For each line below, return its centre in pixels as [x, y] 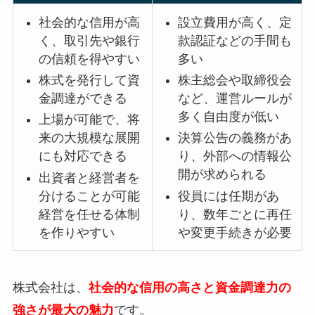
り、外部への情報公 [234, 156]
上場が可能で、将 [89, 120]
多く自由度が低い [228, 116]
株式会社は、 [50, 287]
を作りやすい [76, 232]
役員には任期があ [228, 196]
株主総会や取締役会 [234, 80]
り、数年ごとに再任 [234, 214]
